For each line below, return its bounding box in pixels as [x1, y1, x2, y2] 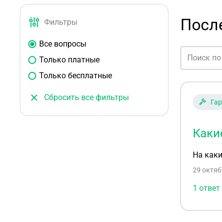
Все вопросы [39, 39, 86, 49]
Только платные [39, 55, 100, 64]
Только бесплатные [39, 71, 112, 80]
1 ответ [193, 183, 220, 193]
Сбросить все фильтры [44, 93, 129, 102]
